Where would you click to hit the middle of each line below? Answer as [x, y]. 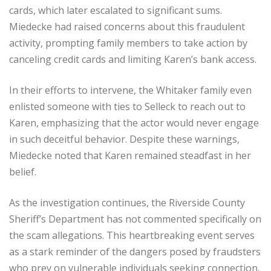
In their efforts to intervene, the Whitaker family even [130, 90]
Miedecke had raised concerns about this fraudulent [127, 26]
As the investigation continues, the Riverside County [127, 202]
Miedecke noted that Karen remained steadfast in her [130, 155]
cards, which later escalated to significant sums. [116, 10]
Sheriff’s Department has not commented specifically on [135, 219]
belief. [23, 171]
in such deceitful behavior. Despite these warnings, [124, 139]
